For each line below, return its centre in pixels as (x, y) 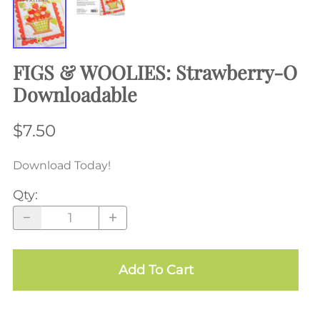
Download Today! (62, 165)
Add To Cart (156, 270)
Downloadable (75, 95)
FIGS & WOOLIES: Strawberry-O (155, 72)
